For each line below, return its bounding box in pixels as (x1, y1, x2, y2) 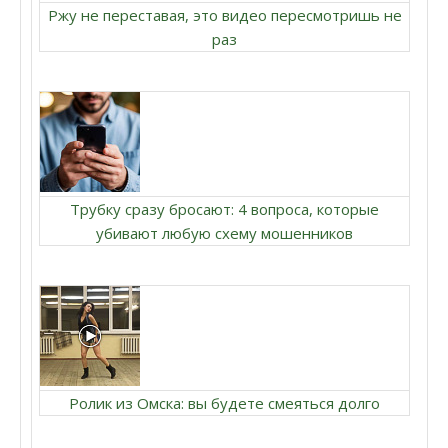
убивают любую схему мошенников (96, 223, 353, 243)
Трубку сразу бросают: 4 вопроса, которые (70, 199, 379, 219)
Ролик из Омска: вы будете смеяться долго (69, 393, 380, 413)
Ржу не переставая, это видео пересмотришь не (47, 5, 402, 25)
